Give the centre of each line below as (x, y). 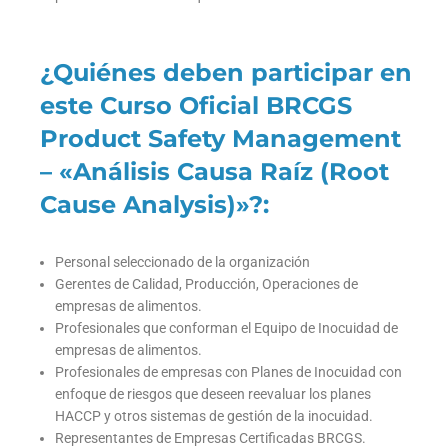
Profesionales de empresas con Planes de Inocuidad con (228, 372)
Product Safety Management (220, 139)
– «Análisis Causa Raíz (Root (214, 172)
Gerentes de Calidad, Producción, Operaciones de (206, 284)
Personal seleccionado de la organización (182, 262)
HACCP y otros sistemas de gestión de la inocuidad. (214, 416)
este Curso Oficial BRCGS (196, 106)
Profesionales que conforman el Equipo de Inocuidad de (226, 328)
